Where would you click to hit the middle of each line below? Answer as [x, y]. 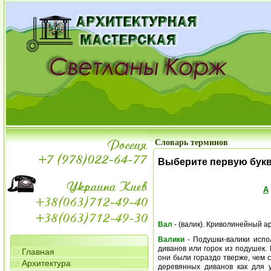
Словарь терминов [191, 142]
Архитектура [46, 263]
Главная [38, 252]
